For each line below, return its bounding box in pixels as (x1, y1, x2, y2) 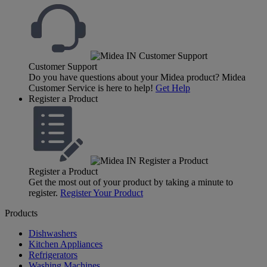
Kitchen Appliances (29, 238, 103, 249)
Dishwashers (29, 228, 77, 238)
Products (5, 207, 38, 218)
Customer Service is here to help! (29, 82, 153, 93)
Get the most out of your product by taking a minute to (29, 176, 233, 187)
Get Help (156, 82, 190, 93)
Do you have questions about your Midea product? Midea (29, 72, 246, 82)
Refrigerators (29, 249, 77, 260)
